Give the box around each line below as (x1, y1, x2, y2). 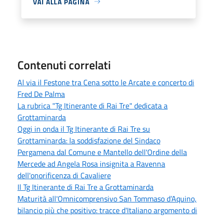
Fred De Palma (17, 88, 65, 100)
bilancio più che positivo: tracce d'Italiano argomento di (17, 204, 197, 216)
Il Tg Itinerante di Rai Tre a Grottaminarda (17, 181, 154, 193)
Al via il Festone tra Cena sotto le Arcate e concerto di (17, 76, 194, 88)
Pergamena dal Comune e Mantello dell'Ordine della (17, 146, 187, 158)
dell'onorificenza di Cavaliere (17, 169, 111, 181)
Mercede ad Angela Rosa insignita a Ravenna (17, 157, 165, 170)
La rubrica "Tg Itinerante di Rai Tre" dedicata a (17, 99, 168, 111)
